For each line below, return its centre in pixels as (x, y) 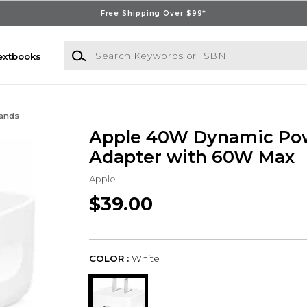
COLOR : (109, 259)
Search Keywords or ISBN (124, 48)
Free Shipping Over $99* (153, 13)
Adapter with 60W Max (192, 157)
